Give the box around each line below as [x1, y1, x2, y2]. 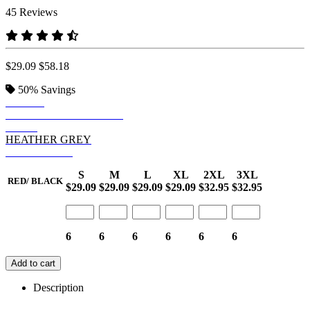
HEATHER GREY [6, 133, 91, 145]
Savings [41, 83, 75, 95]
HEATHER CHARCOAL [6, 108, 123, 120]
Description [33, 281, 84, 293]
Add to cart [11, 257, 55, 268]
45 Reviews [6, 6, 57, 18]
